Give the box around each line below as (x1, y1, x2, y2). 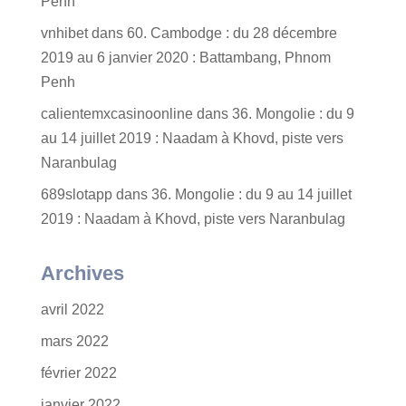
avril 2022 (40, 302, 104, 317)
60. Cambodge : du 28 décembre (126, 25, 337, 41)
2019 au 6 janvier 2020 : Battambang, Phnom (40, 50, 331, 65)
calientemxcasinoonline (40, 106, 193, 121)
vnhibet (40, 25, 88, 41)
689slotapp (40, 187, 112, 202)
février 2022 (40, 365, 117, 381)
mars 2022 (40, 333, 109, 349)
